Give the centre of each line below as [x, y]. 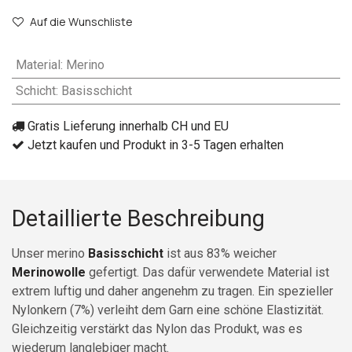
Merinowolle [49, 272]
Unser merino [48, 253]
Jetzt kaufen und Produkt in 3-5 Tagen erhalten [154, 145]
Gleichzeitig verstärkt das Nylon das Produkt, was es [157, 328]
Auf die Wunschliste [81, 21]
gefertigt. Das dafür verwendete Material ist [207, 272]
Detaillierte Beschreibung [138, 218]
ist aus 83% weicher [220, 253]
